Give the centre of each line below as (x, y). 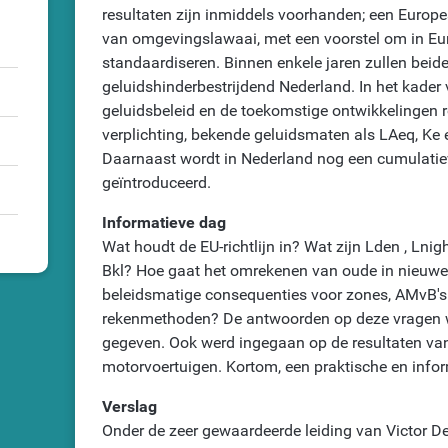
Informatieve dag (164, 223)
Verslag (130, 407)
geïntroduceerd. (157, 183)
